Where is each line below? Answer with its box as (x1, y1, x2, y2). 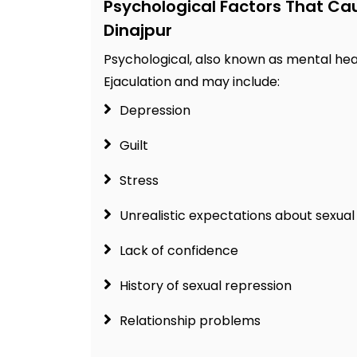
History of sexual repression (120, 277, 292, 296)
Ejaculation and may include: (104, 73, 280, 92)
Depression (120, 101, 190, 120)
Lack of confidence (120, 241, 238, 261)
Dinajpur (104, 19, 172, 42)
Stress (120, 171, 159, 190)
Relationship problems (120, 312, 261, 331)
